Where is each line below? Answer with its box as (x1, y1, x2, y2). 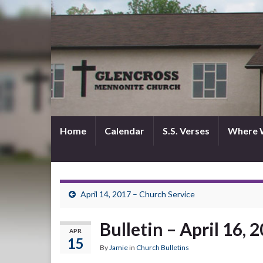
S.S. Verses (163, 125, 210, 136)
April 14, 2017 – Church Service (80, 189, 195, 199)
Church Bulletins (136, 243, 189, 252)
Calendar (104, 125, 144, 136)
